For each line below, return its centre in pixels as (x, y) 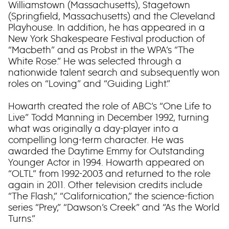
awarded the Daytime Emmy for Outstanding (106, 151)
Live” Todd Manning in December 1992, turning (109, 117)
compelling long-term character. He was (96, 140)
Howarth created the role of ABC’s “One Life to (110, 106)
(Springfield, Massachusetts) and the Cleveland (112, 16)
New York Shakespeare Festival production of (107, 39)
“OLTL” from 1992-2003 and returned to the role (109, 174)
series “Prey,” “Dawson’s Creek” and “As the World (114, 207)
